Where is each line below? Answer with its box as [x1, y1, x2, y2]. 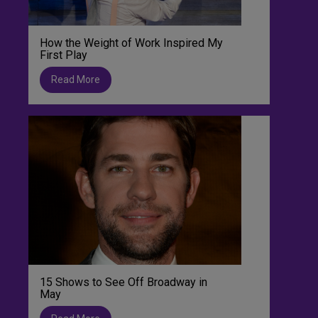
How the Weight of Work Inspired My [40, 35, 223, 50]
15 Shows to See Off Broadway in [40, 275, 207, 289]
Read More [51, 73, 100, 85]
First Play [40, 48, 87, 62]
